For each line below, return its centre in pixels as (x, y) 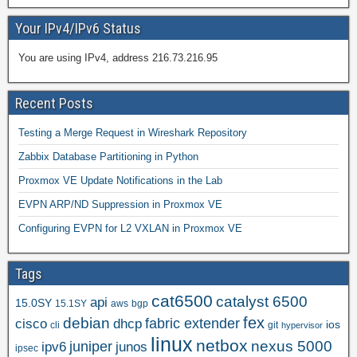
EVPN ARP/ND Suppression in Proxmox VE (120, 204)
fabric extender (192, 324)
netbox (222, 345)
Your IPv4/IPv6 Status (78, 28)
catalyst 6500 (262, 302)
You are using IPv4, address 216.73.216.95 (118, 58)
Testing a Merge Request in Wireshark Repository (133, 133)
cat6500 (182, 301)
